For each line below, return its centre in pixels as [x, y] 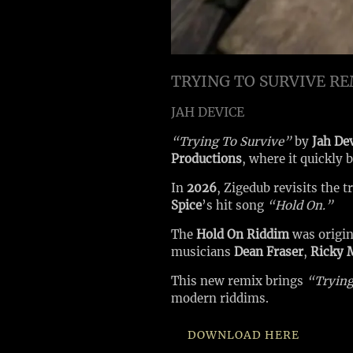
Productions [206, 159]
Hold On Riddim [243, 234]
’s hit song [234, 205]
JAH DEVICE [208, 112]
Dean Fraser [269, 252]
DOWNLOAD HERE [243, 335]
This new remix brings [239, 281]
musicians [203, 252]
